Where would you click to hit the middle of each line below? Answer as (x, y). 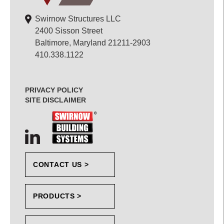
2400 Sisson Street (69, 30)
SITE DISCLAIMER (55, 100)
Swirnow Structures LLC (77, 18)
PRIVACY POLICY (54, 90)
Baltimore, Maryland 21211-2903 (93, 42)
